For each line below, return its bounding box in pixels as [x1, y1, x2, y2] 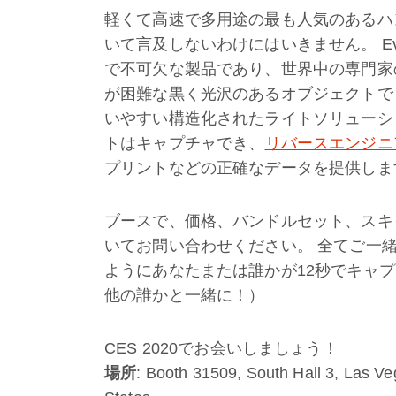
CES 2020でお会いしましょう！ [104, 339, 339, 357]
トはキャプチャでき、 [104, 134, 265, 152]
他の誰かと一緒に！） [104, 286, 265, 304]
